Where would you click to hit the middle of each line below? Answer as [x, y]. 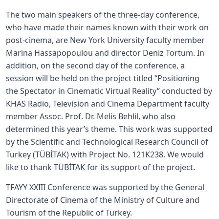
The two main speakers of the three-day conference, [103, 15]
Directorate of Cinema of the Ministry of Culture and [103, 200]
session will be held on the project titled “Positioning [103, 78]
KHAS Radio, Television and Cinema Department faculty [108, 104]
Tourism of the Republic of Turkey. [69, 213]
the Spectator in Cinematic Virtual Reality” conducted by [109, 91]
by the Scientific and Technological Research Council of [107, 142]
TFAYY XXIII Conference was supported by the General [105, 187]
